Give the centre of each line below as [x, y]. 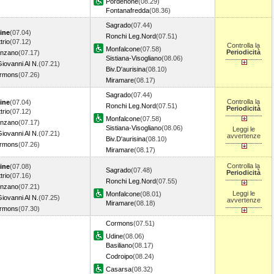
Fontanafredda [128, 10]
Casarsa [119, 269]
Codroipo [119, 256]
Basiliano [119, 245]
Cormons [120, 223]
